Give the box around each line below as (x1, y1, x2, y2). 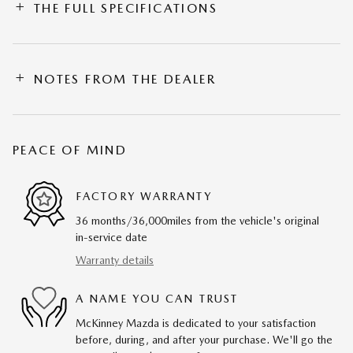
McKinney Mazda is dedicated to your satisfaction (76, 317, 316, 330)
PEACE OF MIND (13, 143, 128, 158)
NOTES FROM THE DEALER (33, 72, 217, 87)
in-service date (76, 231, 147, 244)
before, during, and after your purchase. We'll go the (76, 333, 333, 347)
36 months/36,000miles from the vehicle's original (76, 214, 319, 228)
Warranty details (76, 254, 154, 267)
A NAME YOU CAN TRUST (76, 292, 238, 305)
